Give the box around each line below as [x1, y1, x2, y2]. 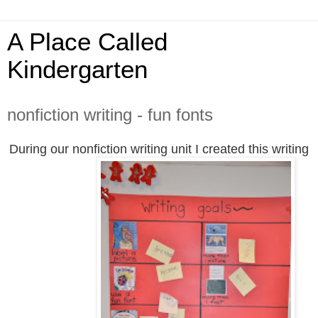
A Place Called [7, 28, 168, 55]
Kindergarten [7, 56, 148, 83]
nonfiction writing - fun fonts [7, 105, 213, 124]
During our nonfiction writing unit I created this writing [9, 141, 309, 156]
